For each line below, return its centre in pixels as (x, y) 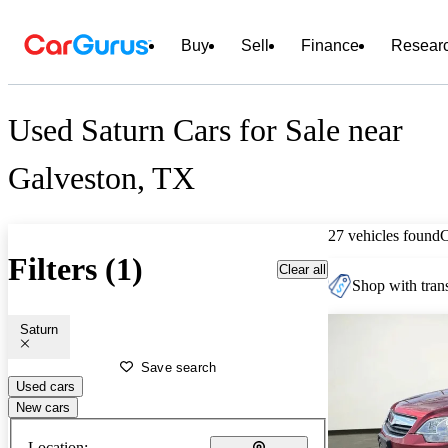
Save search (179, 367)
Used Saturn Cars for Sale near (205, 130)
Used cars (45, 386)
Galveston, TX (101, 178)
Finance (330, 45)
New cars (43, 407)
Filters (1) (75, 269)
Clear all (302, 269)
